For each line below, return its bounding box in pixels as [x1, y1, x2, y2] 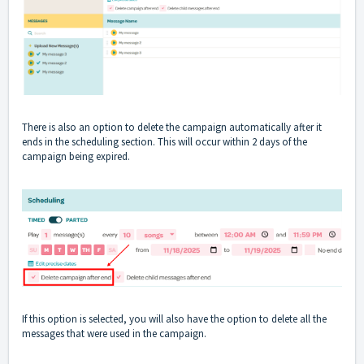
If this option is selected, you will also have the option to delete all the [22, 311, 327, 326]
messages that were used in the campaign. [22, 326, 206, 340]
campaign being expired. [22, 149, 130, 163]
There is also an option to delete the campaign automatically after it [22, 119, 322, 134]
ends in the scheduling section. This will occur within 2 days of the [22, 134, 307, 149]
